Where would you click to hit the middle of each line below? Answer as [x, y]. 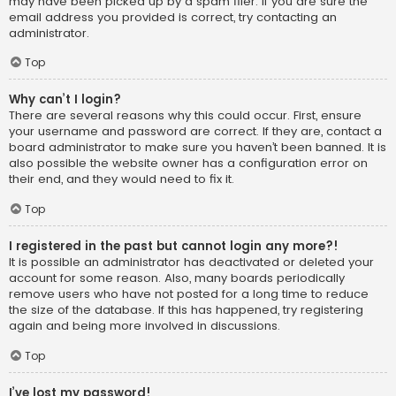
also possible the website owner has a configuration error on [188, 164]
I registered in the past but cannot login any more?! [174, 247]
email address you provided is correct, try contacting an [173, 17]
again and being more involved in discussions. [145, 326]
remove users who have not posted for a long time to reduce [189, 294]
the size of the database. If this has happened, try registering [186, 310]
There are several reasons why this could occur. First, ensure [185, 116]
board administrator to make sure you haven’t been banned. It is [198, 148]
